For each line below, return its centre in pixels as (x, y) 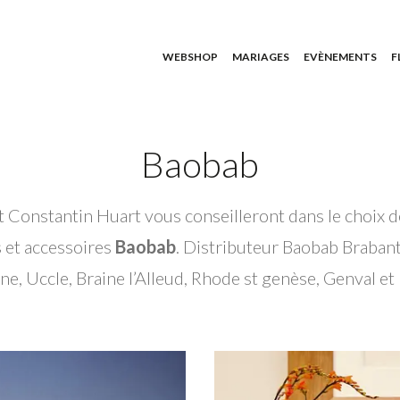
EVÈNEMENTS (341, 57)
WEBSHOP (191, 57)
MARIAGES (261, 57)
